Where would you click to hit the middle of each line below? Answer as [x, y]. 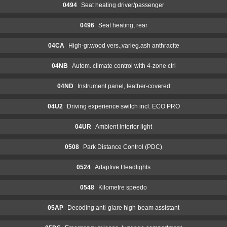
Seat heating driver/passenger [123, 5]
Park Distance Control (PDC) [123, 147]
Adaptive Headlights [123, 167]
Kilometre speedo [123, 187]
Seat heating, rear [123, 25]
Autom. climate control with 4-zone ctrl [124, 66]
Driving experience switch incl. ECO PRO [123, 106]
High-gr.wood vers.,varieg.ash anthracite [124, 45]
